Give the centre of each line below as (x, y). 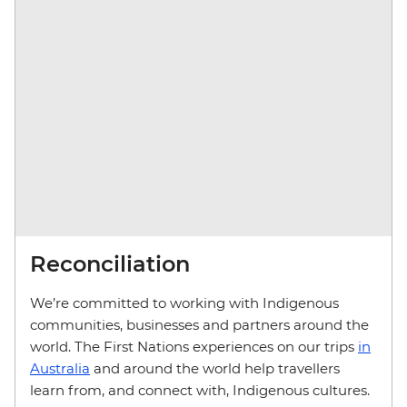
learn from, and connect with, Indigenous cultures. (203, 390)
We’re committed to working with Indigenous (184, 303)
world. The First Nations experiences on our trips (194, 346)
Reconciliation (110, 263)
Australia (60, 368)
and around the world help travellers (215, 368)
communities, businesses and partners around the (199, 324)
